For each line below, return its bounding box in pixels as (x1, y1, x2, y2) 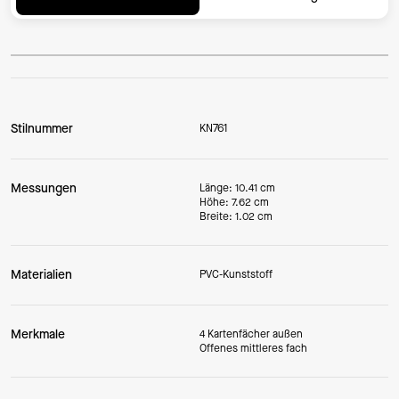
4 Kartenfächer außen (199, 327, 303, 341)
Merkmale (11, 326, 65, 343)
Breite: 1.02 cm (199, 209, 273, 224)
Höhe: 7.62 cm (199, 195, 269, 209)
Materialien (11, 266, 72, 283)
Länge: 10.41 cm (199, 181, 275, 195)
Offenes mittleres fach (199, 341, 307, 355)
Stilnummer (11, 120, 73, 137)
